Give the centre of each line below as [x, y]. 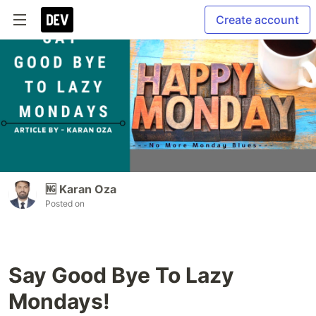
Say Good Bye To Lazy [121, 275]
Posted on [65, 204]
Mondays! [59, 302]
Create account [257, 20]
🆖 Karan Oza [81, 189]
